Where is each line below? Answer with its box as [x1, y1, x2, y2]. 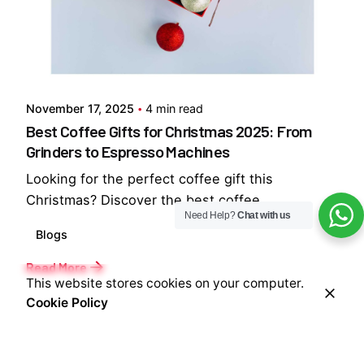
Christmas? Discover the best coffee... [26, 191, 272, 208]
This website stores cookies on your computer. [26, 275, 304, 291]
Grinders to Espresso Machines [26, 141, 230, 161]
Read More [26, 259, 87, 275]
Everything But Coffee [65, 58, 197, 73]
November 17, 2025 [26, 101, 134, 115]
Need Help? [184, 210, 238, 221]
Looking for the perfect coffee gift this [26, 170, 273, 187]
